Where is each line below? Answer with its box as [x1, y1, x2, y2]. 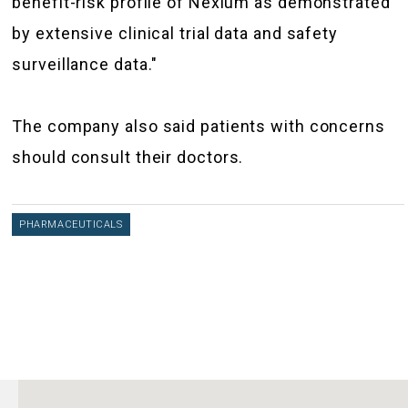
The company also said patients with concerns [12, 117, 385, 136]
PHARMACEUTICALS [19, 219, 123, 230]
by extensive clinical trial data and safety [12, 24, 338, 43]
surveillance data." [12, 55, 158, 74]
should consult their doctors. [12, 148, 244, 167]
